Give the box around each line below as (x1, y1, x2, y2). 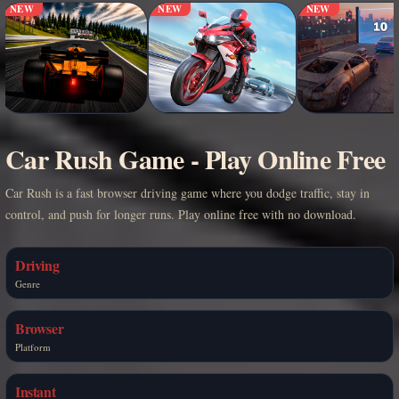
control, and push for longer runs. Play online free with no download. (5, 205, 356, 223)
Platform (15, 339, 51, 354)
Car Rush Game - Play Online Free (5, 138, 385, 178)
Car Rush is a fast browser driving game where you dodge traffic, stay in (5, 183, 370, 201)
